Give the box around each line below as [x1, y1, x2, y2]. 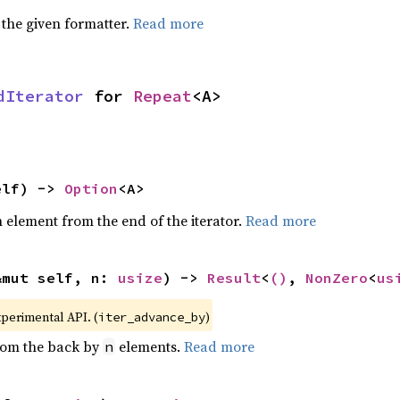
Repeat [133, 86, 192, 106]
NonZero [304, 269, 368, 287]
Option [63, 179, 118, 197]
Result [206, 269, 261, 287]
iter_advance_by [97, 309, 205, 325]
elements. [114, 337, 184, 356]
